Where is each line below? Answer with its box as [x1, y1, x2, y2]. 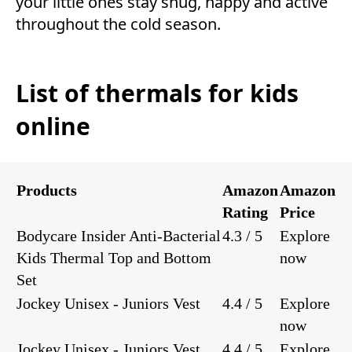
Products [16, 181, 77, 199]
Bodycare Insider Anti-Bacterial [16, 226, 221, 244]
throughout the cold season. [16, 13, 221, 35]
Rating [222, 203, 268, 221]
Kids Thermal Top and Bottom [16, 248, 211, 266]
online [16, 110, 90, 143]
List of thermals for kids [16, 77, 299, 110]
